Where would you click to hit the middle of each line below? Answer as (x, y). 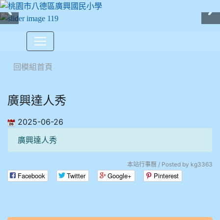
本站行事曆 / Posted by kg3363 (170, 164)
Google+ (120, 175)
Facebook (31, 175)
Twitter (76, 175)
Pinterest (166, 175)
